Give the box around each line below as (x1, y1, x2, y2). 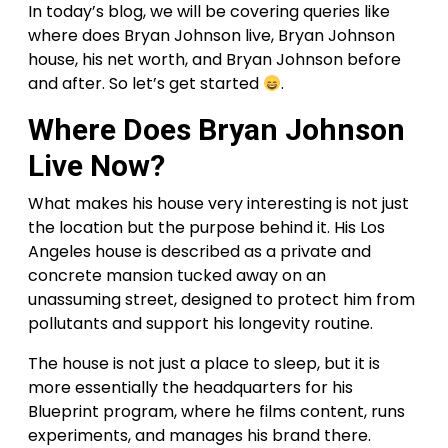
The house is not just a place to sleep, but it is (28, 352, 380, 376)
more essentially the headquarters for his (28, 376, 353, 400)
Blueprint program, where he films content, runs (28, 400, 405, 424)
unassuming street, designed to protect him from (28, 288, 415, 312)
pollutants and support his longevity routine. (28, 312, 373, 336)
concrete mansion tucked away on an (28, 264, 326, 288)
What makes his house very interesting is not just (28, 192, 409, 216)
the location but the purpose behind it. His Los (28, 216, 385, 240)
